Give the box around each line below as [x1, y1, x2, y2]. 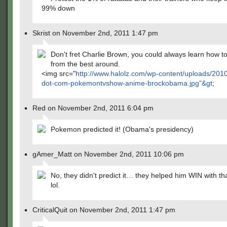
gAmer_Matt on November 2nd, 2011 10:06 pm [32, 150, 184, 158]
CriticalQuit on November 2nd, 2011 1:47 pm [32, 206, 175, 214]
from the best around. [51, 60, 120, 68]
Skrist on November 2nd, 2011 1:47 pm [32, 29, 158, 37]
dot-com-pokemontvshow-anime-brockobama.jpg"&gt [42, 79, 212, 87]
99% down [42, 4, 75, 12]
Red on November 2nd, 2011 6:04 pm [32, 104, 154, 112]
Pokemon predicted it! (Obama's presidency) [51, 125, 194, 133]
